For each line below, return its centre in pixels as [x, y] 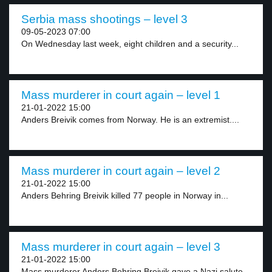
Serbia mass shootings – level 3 [104, 19]
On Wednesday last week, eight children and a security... [130, 44]
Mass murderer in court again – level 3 [121, 247]
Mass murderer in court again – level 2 [121, 171]
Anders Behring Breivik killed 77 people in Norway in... [125, 195]
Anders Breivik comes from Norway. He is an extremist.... [130, 120]
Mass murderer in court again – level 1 [121, 95]
